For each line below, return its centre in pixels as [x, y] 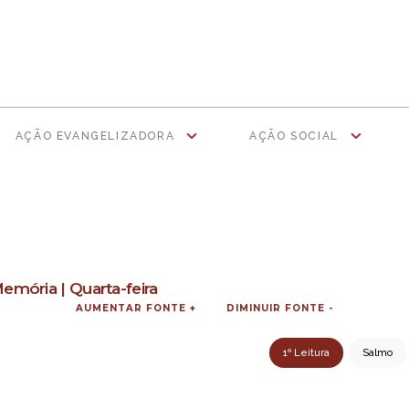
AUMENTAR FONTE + [136, 308]
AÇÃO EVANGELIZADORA [95, 136]
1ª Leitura [306, 353]
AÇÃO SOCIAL [294, 136]
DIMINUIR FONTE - [280, 308]
